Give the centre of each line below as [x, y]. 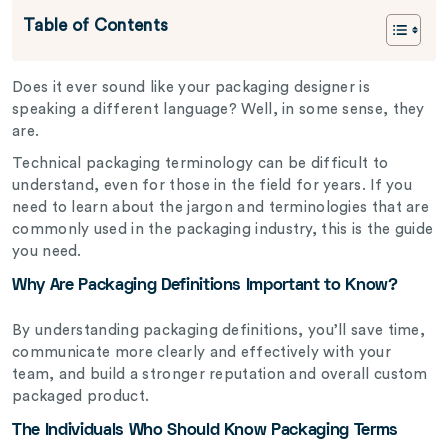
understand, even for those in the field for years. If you [212, 186]
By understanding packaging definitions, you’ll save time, [219, 331]
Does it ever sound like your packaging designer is [191, 88]
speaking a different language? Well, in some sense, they [218, 110]
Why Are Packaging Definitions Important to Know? [205, 286]
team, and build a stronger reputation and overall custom [220, 375]
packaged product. [83, 397]
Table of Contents [96, 26]
